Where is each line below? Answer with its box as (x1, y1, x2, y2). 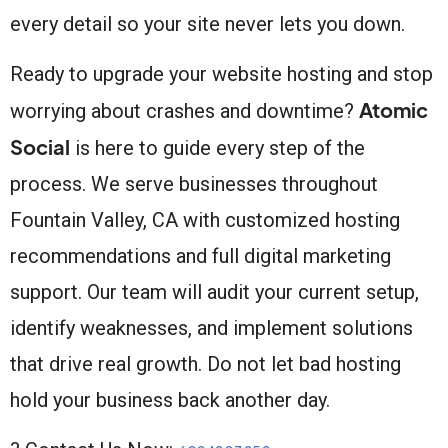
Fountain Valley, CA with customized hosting (10, 207, 400, 232)
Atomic (359, 96, 428, 122)
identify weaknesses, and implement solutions (10, 315, 413, 340)
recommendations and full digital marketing (10, 243, 391, 268)
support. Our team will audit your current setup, (10, 279, 419, 304)
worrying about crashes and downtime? (10, 98, 359, 123)
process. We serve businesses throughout (10, 171, 378, 196)
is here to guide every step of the (70, 135, 365, 160)
